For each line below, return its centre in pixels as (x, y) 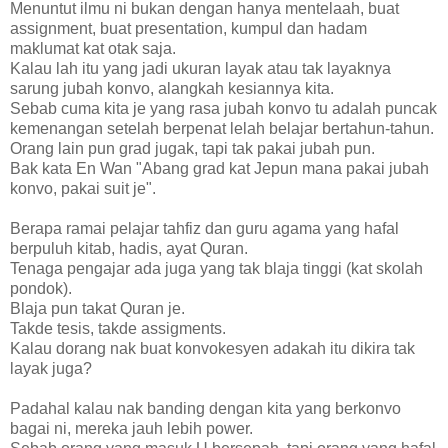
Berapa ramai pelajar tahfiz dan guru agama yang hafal (204, 228)
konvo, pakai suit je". (83, 188)
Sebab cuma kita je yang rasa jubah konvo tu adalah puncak (223, 108)
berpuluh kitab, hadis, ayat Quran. (129, 248)
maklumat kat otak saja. (93, 48)
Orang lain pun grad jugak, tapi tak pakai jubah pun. (192, 148)
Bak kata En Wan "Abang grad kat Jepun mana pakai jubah (219, 168)
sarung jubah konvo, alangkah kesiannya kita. (172, 88)
